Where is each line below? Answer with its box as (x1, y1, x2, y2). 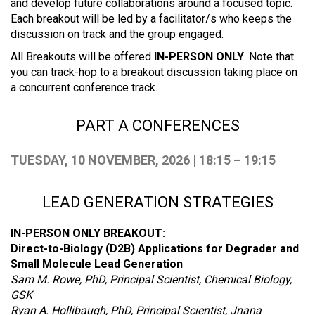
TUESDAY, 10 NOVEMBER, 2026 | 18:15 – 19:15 (11, 153, 276, 167)
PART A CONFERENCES (75, 117, 240, 134)
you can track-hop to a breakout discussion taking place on (11, 65, 297, 79)
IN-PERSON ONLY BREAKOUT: (11, 226, 165, 240)
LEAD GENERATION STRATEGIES (41, 193, 274, 211)
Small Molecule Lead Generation (11, 257, 183, 271)
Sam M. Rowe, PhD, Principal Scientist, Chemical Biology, (11, 273, 292, 286)
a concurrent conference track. (11, 81, 157, 94)
